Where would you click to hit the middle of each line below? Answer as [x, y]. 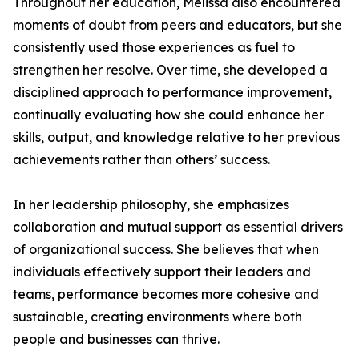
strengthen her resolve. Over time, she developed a [170, 70]
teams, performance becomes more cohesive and [166, 294]
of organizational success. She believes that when [166, 249]
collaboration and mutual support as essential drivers [178, 227]
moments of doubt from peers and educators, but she [177, 25]
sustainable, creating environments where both [157, 317]
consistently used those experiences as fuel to [154, 47]
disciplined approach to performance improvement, [172, 92]
